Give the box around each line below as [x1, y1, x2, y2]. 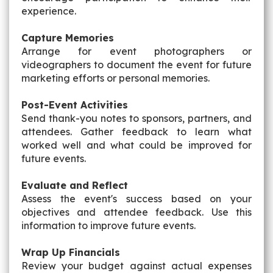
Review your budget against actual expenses [21, 260, 252, 272]
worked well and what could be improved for [21, 139, 252, 151]
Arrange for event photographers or [21, 45, 252, 57]
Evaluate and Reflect [21, 179, 128, 191]
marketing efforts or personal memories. [21, 72, 210, 84]
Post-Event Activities [21, 99, 128, 111]
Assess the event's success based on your [21, 193, 252, 205]
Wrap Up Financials [21, 246, 120, 258]
